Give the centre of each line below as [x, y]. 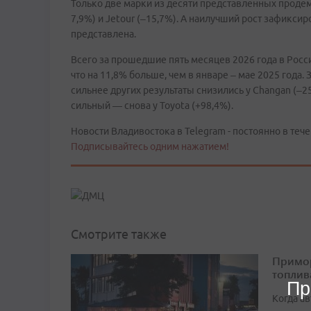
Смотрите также [119, 234]
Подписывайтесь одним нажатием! [150, 146]
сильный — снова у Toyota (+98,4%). [152, 106]
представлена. [103, 34]
